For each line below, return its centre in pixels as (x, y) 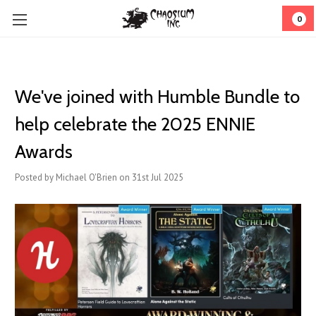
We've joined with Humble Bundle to (157, 97)
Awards (44, 152)
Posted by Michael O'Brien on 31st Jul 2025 (99, 177)
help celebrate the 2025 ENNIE (135, 124)
